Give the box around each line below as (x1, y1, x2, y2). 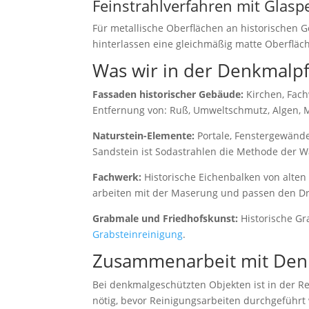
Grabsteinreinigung (92, 228, 183, 241)
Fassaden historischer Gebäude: (92, 88, 244, 101)
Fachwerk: (92, 170, 142, 183)
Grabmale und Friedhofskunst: (92, 212, 239, 225)
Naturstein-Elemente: (92, 129, 195, 142)
